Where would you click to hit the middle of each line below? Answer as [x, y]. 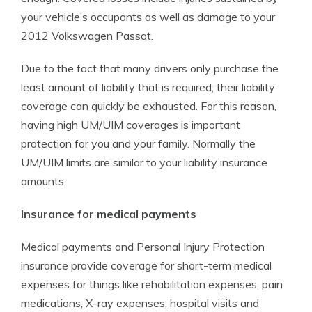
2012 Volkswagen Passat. [87, 36]
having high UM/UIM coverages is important [131, 125]
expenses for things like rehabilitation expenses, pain [152, 284]
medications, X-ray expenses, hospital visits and [140, 303]
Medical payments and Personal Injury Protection [143, 247]
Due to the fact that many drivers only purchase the [150, 68]
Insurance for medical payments [109, 214]
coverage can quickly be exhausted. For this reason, [149, 106]
